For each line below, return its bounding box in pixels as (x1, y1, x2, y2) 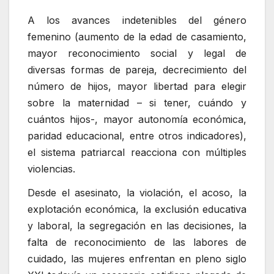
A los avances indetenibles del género (28, 13, 246, 26)
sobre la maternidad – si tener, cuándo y (28, 96, 246, 109)
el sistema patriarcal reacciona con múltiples (28, 146, 246, 158)
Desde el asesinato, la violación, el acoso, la (28, 187, 246, 199)
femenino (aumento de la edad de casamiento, (28, 30, 246, 43)
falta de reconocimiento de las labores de (28, 236, 246, 249)
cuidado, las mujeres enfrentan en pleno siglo (28, 253, 246, 265)
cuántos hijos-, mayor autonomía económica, (28, 113, 246, 125)
